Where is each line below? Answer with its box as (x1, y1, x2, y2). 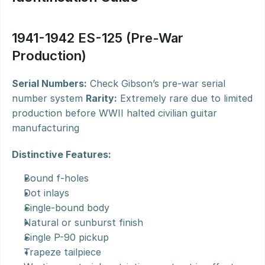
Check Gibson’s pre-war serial (87, 77, 225, 89)
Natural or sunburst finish (24, 216, 143, 228)
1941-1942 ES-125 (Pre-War (12, 30, 183, 46)
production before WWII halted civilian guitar (12, 107, 217, 119)
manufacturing (12, 122, 79, 134)
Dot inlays (24, 187, 69, 199)
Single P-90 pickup (24, 231, 109, 243)
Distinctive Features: (12, 148, 111, 160)
